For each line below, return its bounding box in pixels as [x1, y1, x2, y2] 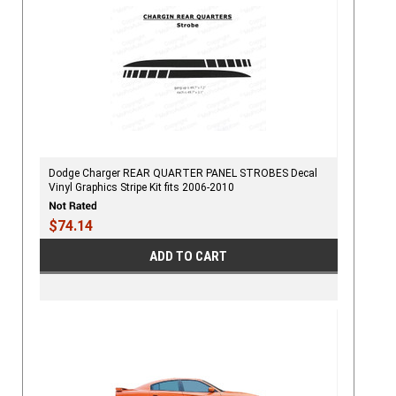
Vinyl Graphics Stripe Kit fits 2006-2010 [48, 181, 234, 194]
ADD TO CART [149, 247, 228, 264]
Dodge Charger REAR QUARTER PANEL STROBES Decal [48, 167, 317, 180]
